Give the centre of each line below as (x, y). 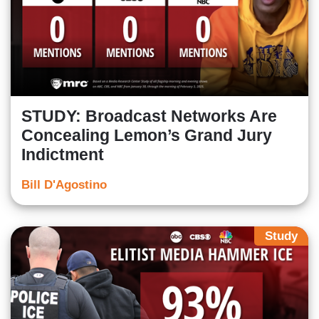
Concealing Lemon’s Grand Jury (147, 135)
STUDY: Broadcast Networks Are (149, 116)
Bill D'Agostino (64, 184)
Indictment (63, 154)
